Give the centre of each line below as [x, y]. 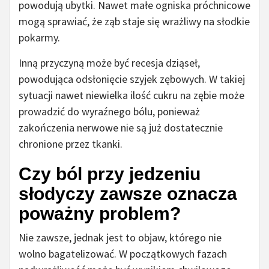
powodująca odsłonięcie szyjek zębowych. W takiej [132, 79]
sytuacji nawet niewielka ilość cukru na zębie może [131, 95]
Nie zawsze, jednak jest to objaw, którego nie [120, 238]
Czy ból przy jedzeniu [110, 174]
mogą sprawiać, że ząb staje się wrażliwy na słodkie [134, 22]
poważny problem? [100, 214]
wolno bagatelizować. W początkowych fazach [123, 254]
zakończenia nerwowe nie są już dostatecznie [121, 128]
